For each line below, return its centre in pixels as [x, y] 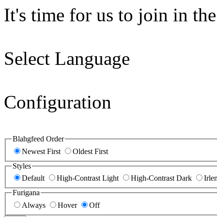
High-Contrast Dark [161, 178]
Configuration [58, 102]
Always [34, 205]
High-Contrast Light [88, 178]
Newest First [41, 151]
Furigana [26, 193]
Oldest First [90, 151]
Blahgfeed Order [38, 139]
